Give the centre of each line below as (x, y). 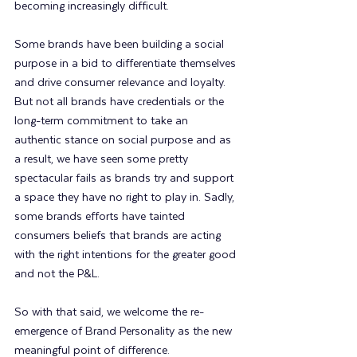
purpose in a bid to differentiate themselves (127, 63)
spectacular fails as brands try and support (126, 178)
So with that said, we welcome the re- (109, 312)
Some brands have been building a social (121, 44)
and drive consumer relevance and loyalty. (123, 82)
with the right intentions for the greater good (127, 255)
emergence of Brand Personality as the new (125, 331)
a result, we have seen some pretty (103, 159)
